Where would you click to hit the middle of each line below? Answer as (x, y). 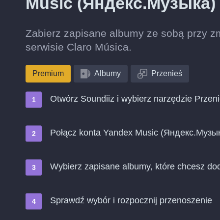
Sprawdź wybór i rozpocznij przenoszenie (131, 200)
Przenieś (167, 73)
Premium (48, 73)
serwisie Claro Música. (79, 47)
